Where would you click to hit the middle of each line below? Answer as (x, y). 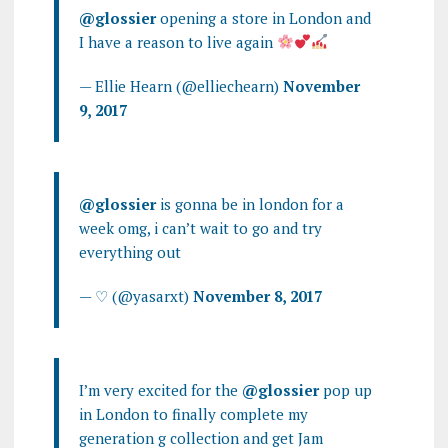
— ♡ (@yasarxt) (135, 295)
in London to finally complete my (193, 413)
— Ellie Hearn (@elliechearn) (180, 85)
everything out (129, 251)
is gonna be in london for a (249, 203)
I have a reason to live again (177, 41)
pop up (345, 389)
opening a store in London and (263, 17)
